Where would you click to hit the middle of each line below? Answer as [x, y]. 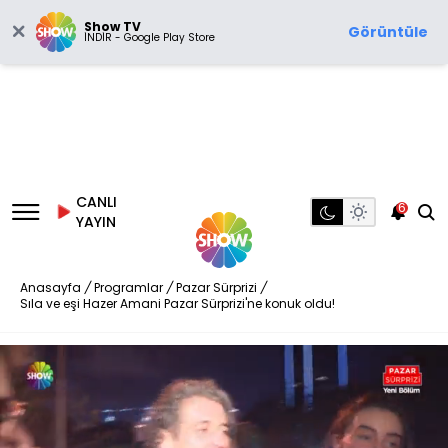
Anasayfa [50, 287]
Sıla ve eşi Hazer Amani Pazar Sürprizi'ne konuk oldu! [177, 303]
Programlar [128, 287]
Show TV [112, 26]
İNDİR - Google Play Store [149, 37]
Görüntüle [388, 32]
